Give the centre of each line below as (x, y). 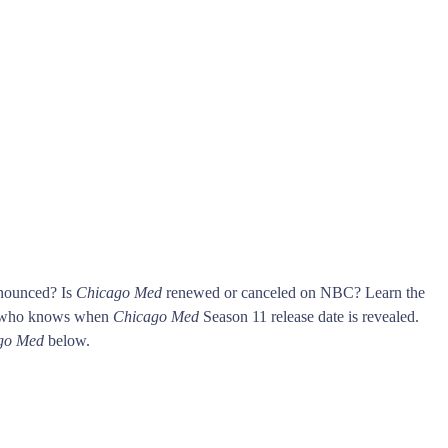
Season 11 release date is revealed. (309, 316)
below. (67, 340)
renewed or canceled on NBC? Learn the (293, 292)
